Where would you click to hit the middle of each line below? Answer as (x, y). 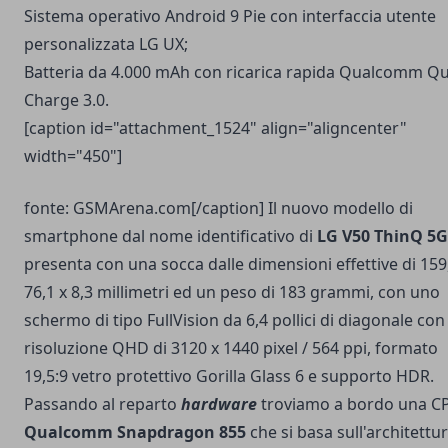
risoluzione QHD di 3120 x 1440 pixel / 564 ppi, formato (231, 348)
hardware (219, 404)
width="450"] (73, 156)
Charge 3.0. (66, 100)
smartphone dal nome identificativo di (170, 236)
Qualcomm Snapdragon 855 (135, 432)
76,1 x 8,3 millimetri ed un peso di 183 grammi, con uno (232, 292)
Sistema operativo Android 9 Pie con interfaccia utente (230, 16)
